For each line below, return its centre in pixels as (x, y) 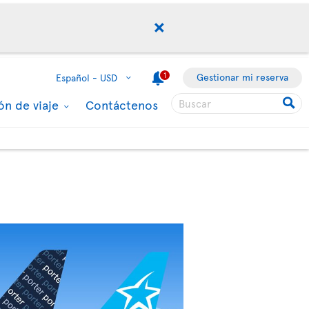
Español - (77, 78)
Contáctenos (122, 104)
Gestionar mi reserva (242, 77)
